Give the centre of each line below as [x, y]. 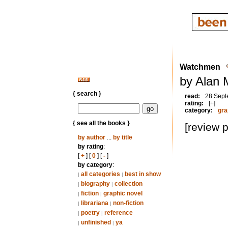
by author [91, 137]
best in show [142, 174]
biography [95, 184]
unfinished [96, 222]
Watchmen [200, 67]
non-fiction [128, 203]
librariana [94, 203]
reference [118, 213]
